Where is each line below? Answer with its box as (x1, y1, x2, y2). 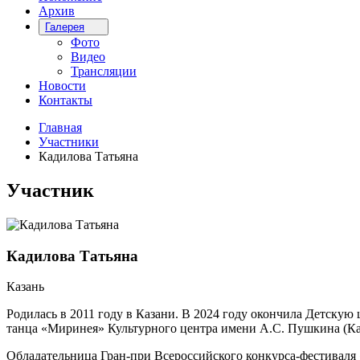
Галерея (45, 21, 84, 33)
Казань (6, 280, 44, 294)
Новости (39, 79, 86, 92)
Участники (39, 135, 99, 149)
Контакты (39, 93, 92, 107)
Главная (39, 121, 82, 134)
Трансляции (71, 64, 137, 78)
